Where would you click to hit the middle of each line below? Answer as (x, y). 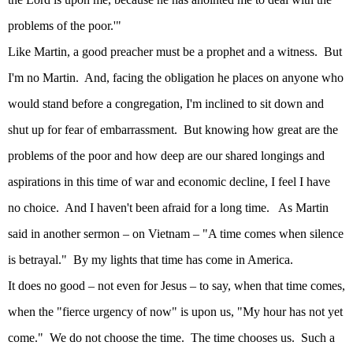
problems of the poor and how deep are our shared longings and (166, 156)
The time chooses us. (243, 338)
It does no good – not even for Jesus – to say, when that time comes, (176, 286)
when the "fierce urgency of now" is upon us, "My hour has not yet (175, 312)
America (269, 260)
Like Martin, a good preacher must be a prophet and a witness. (163, 52)
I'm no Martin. (43, 78)
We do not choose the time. (117, 338)
